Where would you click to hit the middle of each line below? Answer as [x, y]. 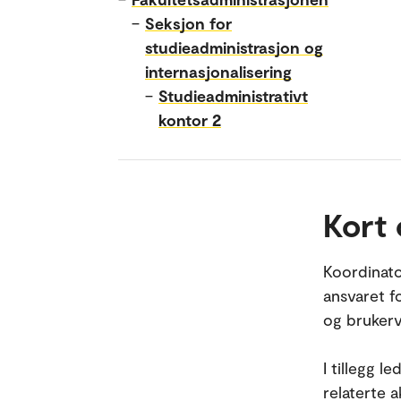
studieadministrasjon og [234, 47]
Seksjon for [188, 23]
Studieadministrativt [233, 95]
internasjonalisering [218, 71]
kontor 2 [190, 119]
